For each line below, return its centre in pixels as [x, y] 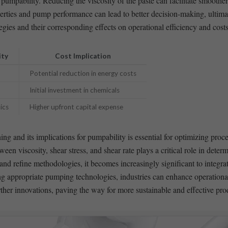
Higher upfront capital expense [76, 107]
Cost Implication [83, 56]
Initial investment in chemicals [74, 90]
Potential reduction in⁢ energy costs [83, 73]
